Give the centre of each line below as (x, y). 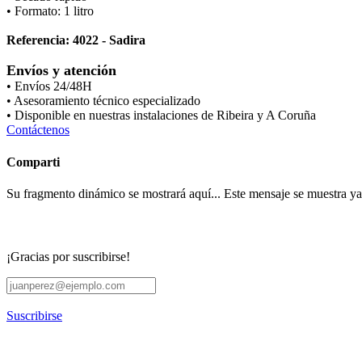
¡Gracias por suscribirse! (68, 257)
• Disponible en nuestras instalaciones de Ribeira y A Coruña (161, 116)
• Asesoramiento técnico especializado (103, 101)
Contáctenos (38, 130)
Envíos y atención (61, 71)
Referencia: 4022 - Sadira (76, 40)
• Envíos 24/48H (49, 86)
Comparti (33, 162)
